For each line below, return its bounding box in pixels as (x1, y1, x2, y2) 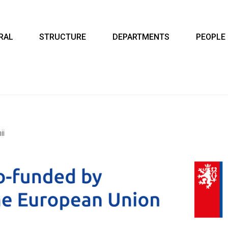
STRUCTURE (39, 32, 87, 42)
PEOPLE (195, 32, 225, 42)
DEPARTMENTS (112, 32, 169, 42)
